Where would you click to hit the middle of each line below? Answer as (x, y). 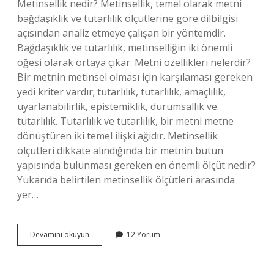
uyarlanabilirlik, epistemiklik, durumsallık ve (117, 106)
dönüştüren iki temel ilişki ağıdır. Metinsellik (117, 136)
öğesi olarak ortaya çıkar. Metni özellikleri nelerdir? (134, 62)
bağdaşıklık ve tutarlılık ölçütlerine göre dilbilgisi (128, 18)
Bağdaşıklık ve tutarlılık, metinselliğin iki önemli (125, 48)
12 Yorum (143, 235)
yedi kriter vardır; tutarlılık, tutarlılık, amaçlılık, (121, 92)
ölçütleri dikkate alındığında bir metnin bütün (120, 150)
